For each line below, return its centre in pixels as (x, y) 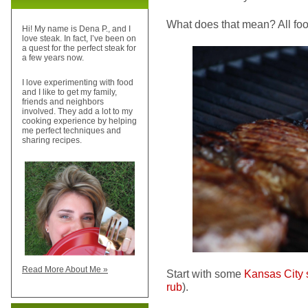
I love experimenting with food (78, 83)
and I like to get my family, (69, 92)
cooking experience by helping (79, 121)
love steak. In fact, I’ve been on (79, 39)
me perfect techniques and (71, 131)
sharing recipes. (52, 141)
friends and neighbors (63, 102)
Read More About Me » (65, 270)
